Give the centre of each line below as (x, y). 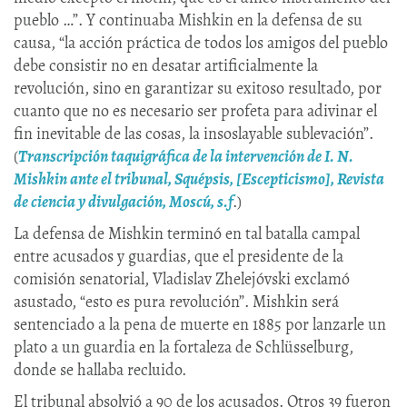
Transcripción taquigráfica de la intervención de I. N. (186, 156)
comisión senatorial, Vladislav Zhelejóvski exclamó (182, 278)
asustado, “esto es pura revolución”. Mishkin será (176, 301)
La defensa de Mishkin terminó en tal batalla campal (187, 233)
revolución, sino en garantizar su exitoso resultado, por (198, 88)
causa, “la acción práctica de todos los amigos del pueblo (201, 42)
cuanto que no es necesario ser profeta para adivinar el (195, 110)
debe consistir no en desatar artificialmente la (166, 65)
